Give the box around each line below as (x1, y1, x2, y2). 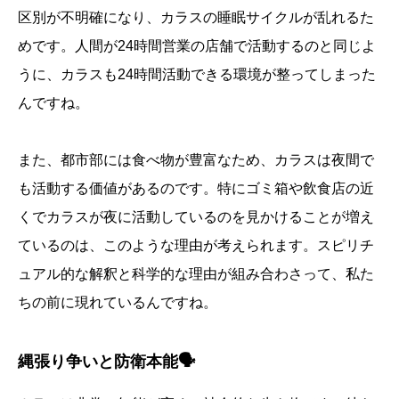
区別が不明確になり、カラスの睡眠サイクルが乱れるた (18, 10, 374, 26)
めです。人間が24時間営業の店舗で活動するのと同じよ (18, 38, 376, 54)
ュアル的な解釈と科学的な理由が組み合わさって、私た (18, 266, 374, 282)
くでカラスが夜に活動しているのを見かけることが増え (18, 209, 374, 225)
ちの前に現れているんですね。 (18, 295, 217, 311)
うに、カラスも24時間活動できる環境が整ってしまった (18, 67, 376, 83)
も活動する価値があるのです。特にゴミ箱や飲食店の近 (18, 181, 374, 197)
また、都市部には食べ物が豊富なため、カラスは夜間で (18, 152, 374, 168)
